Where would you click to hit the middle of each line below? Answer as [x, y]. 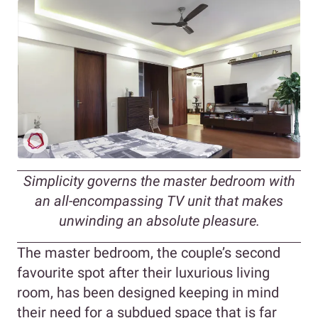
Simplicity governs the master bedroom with [159, 181]
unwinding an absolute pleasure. [159, 221]
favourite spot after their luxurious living [143, 273]
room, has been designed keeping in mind [148, 293]
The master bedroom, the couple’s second [149, 253]
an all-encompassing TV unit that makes [159, 201]
